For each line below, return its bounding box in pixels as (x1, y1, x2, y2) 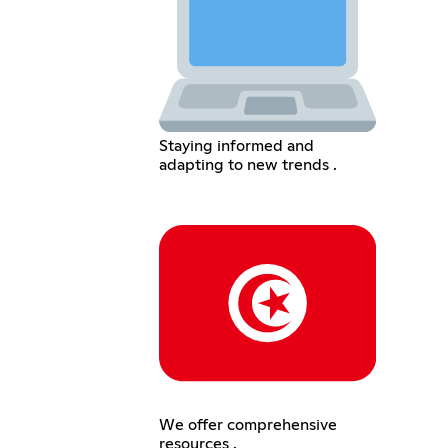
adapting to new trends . (158, 156, 337, 173)
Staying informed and (158, 137, 314, 154)
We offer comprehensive (158, 417, 337, 434)
